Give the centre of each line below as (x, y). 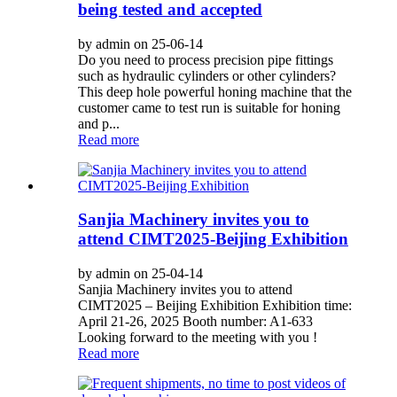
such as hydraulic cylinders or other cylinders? (207, 75)
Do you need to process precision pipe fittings (206, 59)
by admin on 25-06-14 (140, 43)
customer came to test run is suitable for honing (209, 107)
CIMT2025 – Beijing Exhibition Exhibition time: (215, 306)
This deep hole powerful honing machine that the (215, 91)
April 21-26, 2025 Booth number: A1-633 (195, 322)
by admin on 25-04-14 (140, 274)
